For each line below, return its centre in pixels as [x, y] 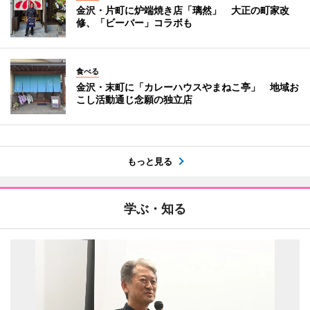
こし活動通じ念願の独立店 [134, 99]
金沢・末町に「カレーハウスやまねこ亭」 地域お [188, 86]
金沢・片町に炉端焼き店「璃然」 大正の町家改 [183, 10]
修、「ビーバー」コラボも [134, 22]
